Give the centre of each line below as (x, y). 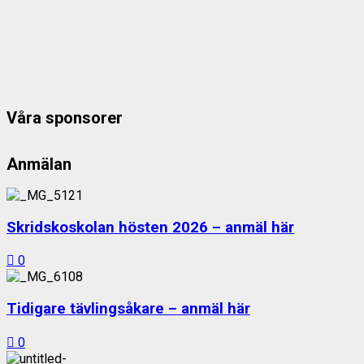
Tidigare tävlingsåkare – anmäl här (128, 309)
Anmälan (39, 165)
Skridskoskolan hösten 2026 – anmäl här (150, 227)
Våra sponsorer (65, 118)
